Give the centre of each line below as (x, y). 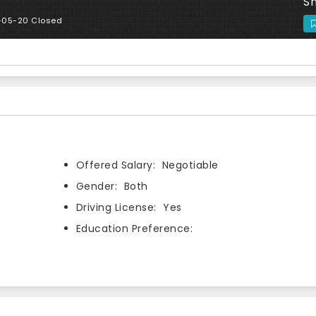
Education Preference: (134, 228)
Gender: (97, 186)
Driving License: (116, 207)
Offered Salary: (116, 165)
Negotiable (189, 165)
